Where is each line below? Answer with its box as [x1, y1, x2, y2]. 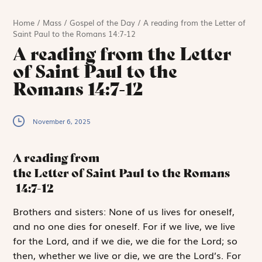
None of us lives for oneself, [109, 204, 235, 219]
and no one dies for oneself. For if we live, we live [13, 219, 236, 233]
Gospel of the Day [70, 16, 136, 28]
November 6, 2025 [33, 116, 91, 126]
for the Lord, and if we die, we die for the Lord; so [13, 233, 238, 248]
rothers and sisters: [19, 204, 109, 219]
